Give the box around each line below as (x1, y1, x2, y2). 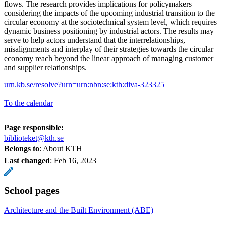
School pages (4, 184, 60, 196)
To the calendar (4, 98, 53, 107)
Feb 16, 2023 (54, 156, 96, 165)
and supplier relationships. (4, 63, 87, 72)
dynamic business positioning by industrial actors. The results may (4, 26, 214, 35)
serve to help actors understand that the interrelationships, (4, 35, 185, 44)
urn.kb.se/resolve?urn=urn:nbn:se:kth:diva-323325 (4, 80, 164, 89)
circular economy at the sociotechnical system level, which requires (4, 17, 217, 26)
